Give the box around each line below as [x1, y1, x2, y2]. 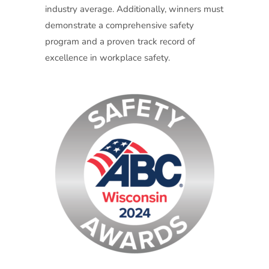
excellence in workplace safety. [44, 51, 170, 64]
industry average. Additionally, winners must [44, 2, 223, 15]
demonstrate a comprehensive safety [44, 19, 194, 31]
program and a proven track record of [44, 35, 195, 47]
